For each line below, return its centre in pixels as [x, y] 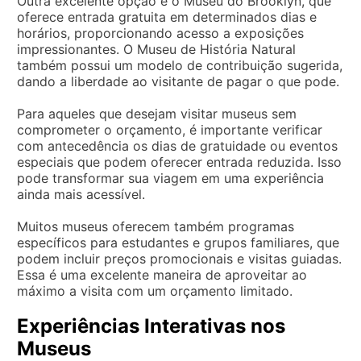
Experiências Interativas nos [151, 326]
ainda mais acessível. [81, 194]
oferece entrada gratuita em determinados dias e [167, 17]
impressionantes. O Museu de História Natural [156, 49]
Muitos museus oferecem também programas [156, 226]
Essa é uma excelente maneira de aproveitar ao [162, 274]
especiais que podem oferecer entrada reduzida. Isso [179, 162]
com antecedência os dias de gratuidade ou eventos [177, 145]
